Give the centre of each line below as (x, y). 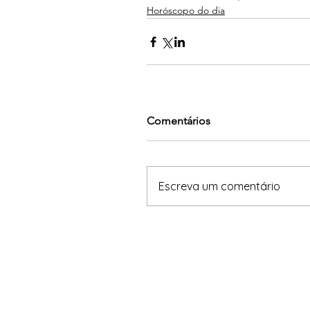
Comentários (179, 121)
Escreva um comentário (219, 186)
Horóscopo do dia (186, 10)
